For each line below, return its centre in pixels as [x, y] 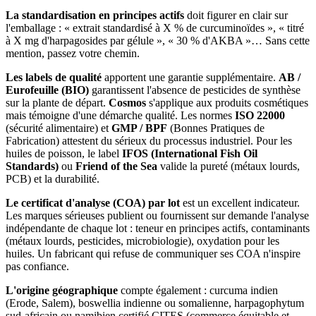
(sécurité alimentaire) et [59, 128]
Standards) [32, 166]
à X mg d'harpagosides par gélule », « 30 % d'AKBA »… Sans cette [158, 40]
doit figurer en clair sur [236, 15]
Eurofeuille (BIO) [47, 90]
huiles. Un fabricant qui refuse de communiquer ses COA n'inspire [153, 253]
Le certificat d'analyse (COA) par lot [93, 202]
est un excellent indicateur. [240, 202]
